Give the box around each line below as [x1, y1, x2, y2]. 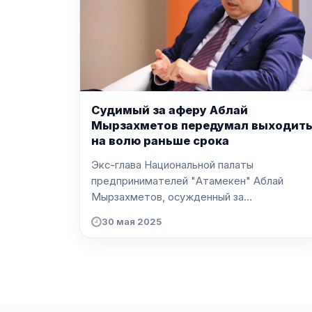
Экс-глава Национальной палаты [91, 158, 253, 171]
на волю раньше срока [91, 134, 229, 148]
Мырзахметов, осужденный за [91, 190, 244, 203]
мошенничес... [91, 206, 162, 219]
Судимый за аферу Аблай [91, 103, 248, 118]
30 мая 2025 [102, 216, 162, 228]
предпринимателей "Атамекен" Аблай [91, 174, 283, 187]
